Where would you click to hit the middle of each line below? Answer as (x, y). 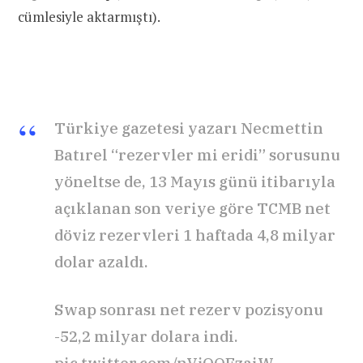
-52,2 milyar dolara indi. (146, 336)
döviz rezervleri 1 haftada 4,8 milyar (195, 235)
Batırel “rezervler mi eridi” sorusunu (197, 154)
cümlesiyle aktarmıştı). (89, 17)
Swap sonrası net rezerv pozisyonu (189, 309)
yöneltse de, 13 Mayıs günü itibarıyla (195, 181)
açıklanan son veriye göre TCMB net (192, 208)
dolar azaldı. (101, 261)
